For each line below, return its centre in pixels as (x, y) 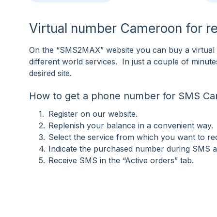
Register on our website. (93, 114)
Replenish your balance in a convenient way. (131, 125)
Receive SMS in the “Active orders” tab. (121, 160)
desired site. (50, 73)
